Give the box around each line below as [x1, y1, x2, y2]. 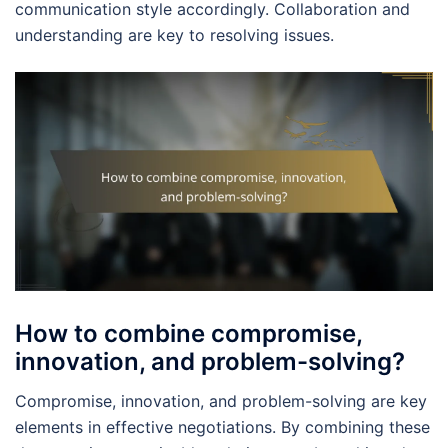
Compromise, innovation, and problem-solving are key [15, 391, 427, 412]
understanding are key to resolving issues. [15, 24, 334, 45]
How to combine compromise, [15, 319, 362, 349]
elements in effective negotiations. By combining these [15, 417, 430, 438]
